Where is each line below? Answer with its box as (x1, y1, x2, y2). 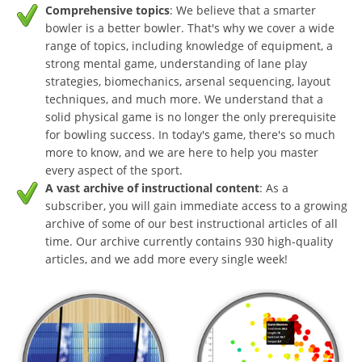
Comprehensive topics (45, 2, 170, 18)
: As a (259, 179, 288, 196)
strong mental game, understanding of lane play (45, 55, 307, 71)
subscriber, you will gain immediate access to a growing (45, 197, 347, 213)
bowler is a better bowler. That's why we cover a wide (45, 19, 335, 36)
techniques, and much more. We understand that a (45, 90, 323, 107)
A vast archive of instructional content (45, 179, 259, 196)
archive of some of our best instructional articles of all (45, 215, 338, 231)
